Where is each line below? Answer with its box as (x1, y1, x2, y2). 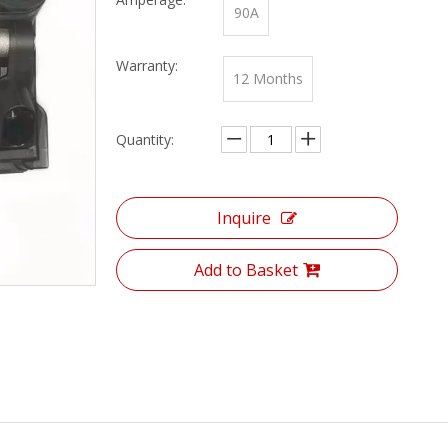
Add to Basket (194, 259, 298, 281)
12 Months (233, 69, 303, 88)
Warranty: (116, 56, 178, 75)
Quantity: (116, 130, 174, 149)
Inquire (217, 207, 271, 229)
